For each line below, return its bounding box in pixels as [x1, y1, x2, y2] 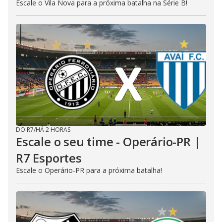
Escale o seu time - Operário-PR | [16, 133, 201, 150]
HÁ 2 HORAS [36, 125, 70, 134]
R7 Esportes [16, 150, 82, 166]
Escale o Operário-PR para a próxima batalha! [16, 166, 162, 175]
